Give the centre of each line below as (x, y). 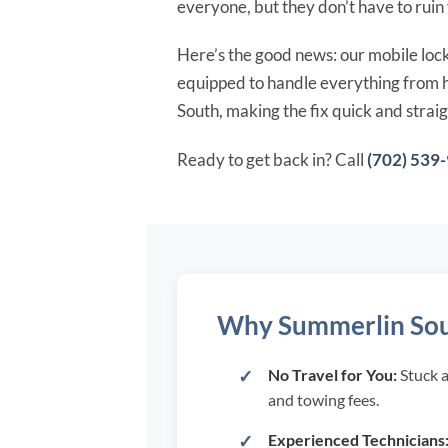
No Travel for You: (332, 374)
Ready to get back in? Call (272, 159)
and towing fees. (323, 399)
